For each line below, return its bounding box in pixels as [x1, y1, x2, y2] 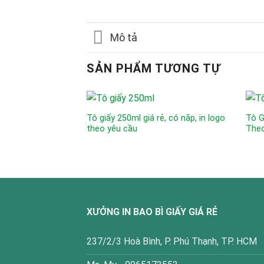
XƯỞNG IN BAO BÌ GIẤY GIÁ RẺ [87, 206, 217, 217]
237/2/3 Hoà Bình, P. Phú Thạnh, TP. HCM [87, 236, 257, 247]
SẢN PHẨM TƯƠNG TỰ [87, 61, 220, 76]
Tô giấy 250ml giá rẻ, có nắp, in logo [86, 113, 225, 124]
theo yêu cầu [86, 124, 137, 134]
